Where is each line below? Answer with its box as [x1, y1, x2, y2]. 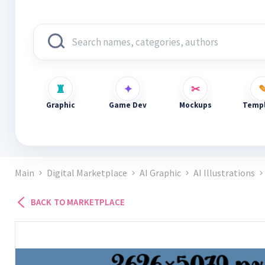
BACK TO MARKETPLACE [31, 196, 125, 208]
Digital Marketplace [47, 167, 127, 179]
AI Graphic [140, 167, 181, 179]
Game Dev [109, 100, 147, 110]
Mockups [179, 100, 212, 110]
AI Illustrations [193, 167, 255, 179]
